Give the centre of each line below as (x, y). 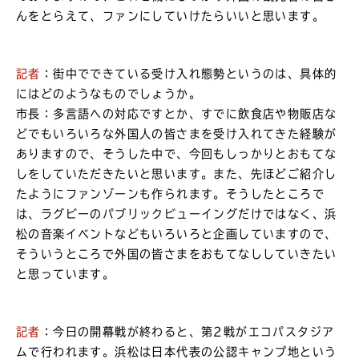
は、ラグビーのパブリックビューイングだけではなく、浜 (177, 214)
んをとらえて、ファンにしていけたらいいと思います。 (170, 16)
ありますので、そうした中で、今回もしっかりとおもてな (177, 153)
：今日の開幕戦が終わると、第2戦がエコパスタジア (188, 332)
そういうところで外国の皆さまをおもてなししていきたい (177, 254)
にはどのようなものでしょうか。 (109, 93)
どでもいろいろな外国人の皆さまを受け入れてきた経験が (177, 133)
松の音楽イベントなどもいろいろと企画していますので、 (177, 234)
